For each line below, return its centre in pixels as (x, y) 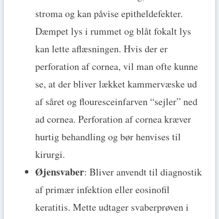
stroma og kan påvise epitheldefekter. (109, 14)
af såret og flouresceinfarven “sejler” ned (116, 102)
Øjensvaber (60, 172)
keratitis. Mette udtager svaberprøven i (112, 207)
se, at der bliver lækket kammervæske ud (116, 84)
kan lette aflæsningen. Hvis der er (101, 49)
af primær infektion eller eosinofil (102, 190)
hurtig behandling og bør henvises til (108, 137)
